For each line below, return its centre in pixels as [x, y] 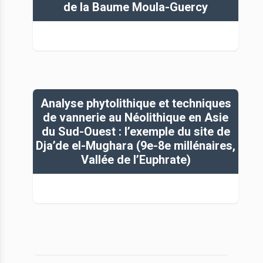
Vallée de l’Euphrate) [136, 159]
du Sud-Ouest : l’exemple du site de [136, 131]
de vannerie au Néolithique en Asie [136, 117]
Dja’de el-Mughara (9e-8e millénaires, [136, 145]
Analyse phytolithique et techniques [136, 103]
